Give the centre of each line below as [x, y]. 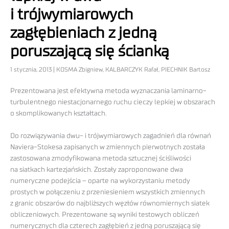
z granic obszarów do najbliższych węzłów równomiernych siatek [110, 204]
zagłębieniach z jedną [84, 33]
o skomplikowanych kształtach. [59, 114]
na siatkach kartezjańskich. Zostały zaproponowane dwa [97, 170]
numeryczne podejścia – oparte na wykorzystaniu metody [100, 181]
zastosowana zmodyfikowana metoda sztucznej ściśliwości [101, 159]
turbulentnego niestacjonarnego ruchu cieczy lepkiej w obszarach [113, 102]
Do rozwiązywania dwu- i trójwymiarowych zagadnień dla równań [111, 136]
